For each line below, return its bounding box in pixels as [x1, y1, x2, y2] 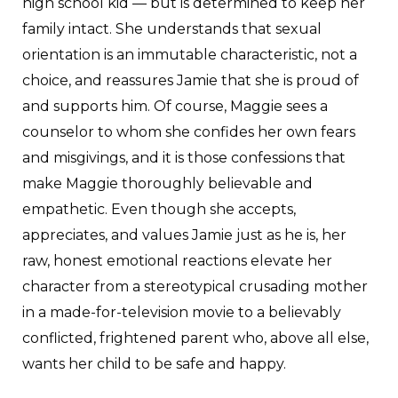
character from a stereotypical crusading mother [22, 277, 368, 295]
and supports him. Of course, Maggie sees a [22, 97, 328, 115]
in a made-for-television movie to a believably [22, 303, 341, 321]
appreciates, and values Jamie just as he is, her [22, 226, 346, 243]
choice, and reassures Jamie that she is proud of [22, 71, 359, 89]
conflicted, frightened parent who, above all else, [22, 329, 369, 346]
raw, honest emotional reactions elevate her [22, 251, 332, 269]
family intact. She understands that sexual [22, 20, 322, 37]
